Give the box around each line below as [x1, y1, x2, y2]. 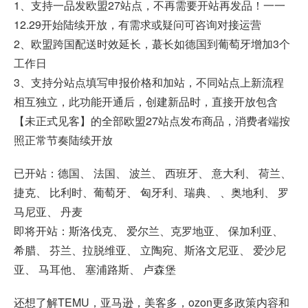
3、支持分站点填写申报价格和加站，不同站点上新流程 [14, 74, 284, 91]
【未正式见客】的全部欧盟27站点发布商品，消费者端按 [14, 113, 290, 129]
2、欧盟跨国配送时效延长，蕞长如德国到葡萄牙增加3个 [14, 36, 290, 52]
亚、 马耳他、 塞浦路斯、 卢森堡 [14, 261, 176, 278]
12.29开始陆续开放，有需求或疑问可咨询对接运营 [14, 16, 261, 33]
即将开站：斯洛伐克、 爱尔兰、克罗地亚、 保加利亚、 [14, 223, 283, 239]
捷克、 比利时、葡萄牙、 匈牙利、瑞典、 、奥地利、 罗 [14, 184, 289, 201]
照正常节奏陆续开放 [14, 132, 113, 148]
